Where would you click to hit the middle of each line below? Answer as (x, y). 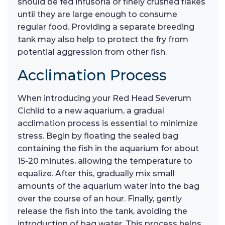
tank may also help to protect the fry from (103, 40)
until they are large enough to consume (97, 15)
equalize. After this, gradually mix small (96, 174)
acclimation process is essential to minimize (108, 124)
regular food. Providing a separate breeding (106, 27)
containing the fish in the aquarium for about (108, 149)
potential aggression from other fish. (92, 52)
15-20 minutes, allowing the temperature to (105, 161)
